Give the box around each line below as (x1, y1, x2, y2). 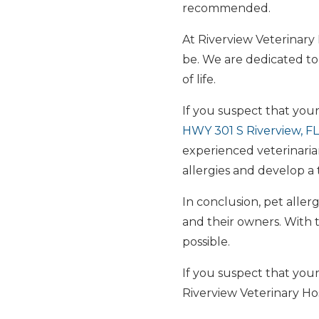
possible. (182, 235, 230, 249)
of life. (182, 73, 216, 87)
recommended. (182, 1, 271, 16)
